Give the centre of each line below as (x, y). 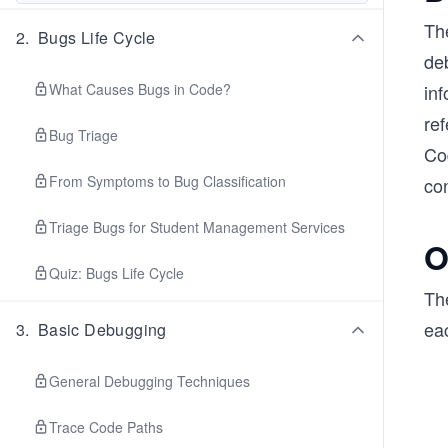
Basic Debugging (102, 329)
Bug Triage (83, 135)
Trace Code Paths (106, 427)
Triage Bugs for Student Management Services (197, 227)
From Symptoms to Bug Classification (167, 181)
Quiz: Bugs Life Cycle (116, 273)
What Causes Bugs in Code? (140, 89)
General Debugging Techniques (149, 381)
